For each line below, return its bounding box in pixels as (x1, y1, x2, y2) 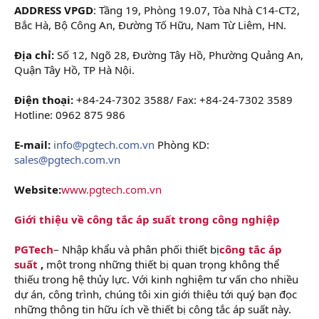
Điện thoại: (14, 92, 73, 107)
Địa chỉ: (14, 47, 54, 62)
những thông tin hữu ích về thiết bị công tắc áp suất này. (14, 301, 291, 316)
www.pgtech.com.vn (61, 182, 162, 197)
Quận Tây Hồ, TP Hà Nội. (14, 62, 135, 77)
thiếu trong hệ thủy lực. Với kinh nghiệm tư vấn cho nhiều (14, 271, 298, 286)
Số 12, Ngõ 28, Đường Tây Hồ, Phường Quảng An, (54, 47, 303, 62)
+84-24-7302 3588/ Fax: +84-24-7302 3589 (73, 92, 293, 107)
